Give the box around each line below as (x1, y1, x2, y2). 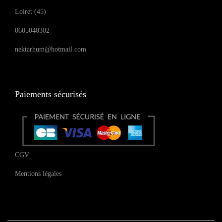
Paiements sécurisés (15, 89, 86, 100)
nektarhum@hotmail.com (15, 46, 86, 54)
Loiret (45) (15, 8, 46, 16)
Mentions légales (15, 170, 61, 178)
